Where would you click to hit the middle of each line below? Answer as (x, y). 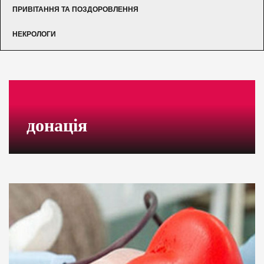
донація (57, 125)
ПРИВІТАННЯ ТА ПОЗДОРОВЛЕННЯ (75, 9)
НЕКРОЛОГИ (34, 34)
